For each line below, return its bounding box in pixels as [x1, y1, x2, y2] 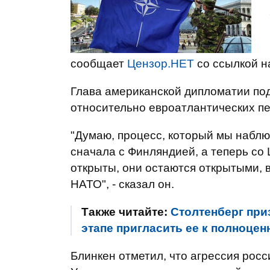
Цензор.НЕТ [127, 57, 194, 70]
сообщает [71, 57, 127, 70]
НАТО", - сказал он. [71, 178, 174, 190]
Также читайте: [81, 206, 171, 218]
